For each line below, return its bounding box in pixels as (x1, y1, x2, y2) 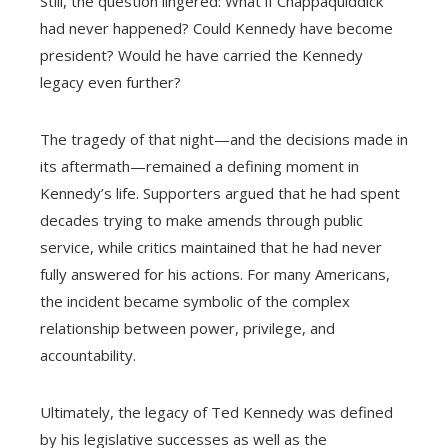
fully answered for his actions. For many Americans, (40, 264, 390, 285)
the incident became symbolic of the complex (40, 291, 350, 312)
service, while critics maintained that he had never (40, 237, 382, 258)
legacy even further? (40, 72, 181, 93)
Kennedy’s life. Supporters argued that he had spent (40, 183, 400, 204)
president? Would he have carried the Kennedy (40, 45, 363, 66)
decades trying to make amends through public (40, 210, 363, 231)
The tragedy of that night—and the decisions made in (40, 129, 408, 150)
